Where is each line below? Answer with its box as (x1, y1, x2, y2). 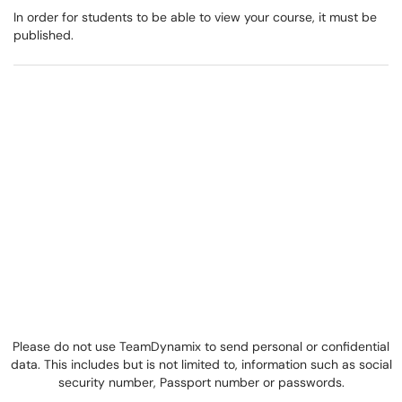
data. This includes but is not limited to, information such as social (10, 356, 392, 372)
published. (13, 27, 74, 43)
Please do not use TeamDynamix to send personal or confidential (13, 338, 389, 354)
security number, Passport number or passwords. (57, 374, 345, 390)
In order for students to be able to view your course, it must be (13, 9, 377, 25)
